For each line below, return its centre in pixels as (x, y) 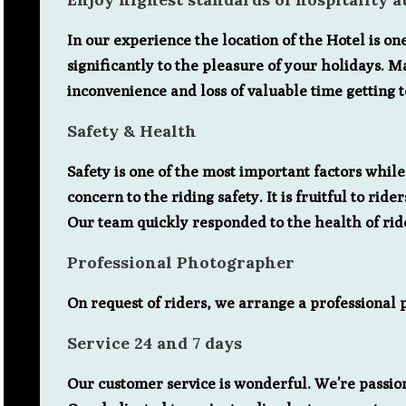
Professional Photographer (181, 262)
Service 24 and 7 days (155, 343)
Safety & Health (134, 130)
